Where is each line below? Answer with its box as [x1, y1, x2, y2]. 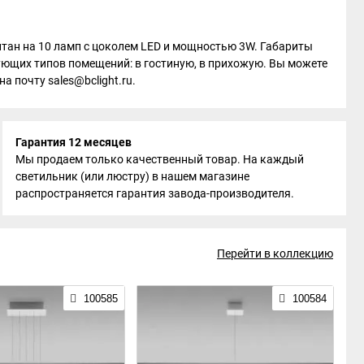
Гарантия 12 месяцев [15, 135, 132, 149]
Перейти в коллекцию [217, 246, 333, 260]
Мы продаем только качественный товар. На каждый [15, 152, 305, 166]
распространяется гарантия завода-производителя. [15, 186, 295, 200]
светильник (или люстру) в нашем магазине [15, 169, 250, 183]
